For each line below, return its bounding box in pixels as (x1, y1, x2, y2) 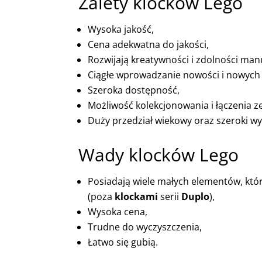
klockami (115, 189, 158, 203)
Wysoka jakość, (88, 22, 154, 36)
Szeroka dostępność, (88, 83, 180, 96)
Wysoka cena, (88, 205, 148, 218)
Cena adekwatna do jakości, (88, 37, 209, 51)
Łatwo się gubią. (88, 235, 158, 249)
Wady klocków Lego (78, 142, 239, 167)
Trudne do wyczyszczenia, (88, 220, 202, 233)
